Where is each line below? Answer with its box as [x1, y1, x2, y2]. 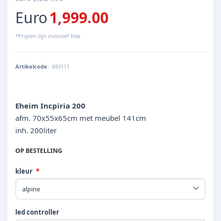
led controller [15, 208, 59, 217]
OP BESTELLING [15, 147, 62, 155]
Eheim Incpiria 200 [15, 101, 85, 111]
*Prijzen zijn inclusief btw [15, 32, 80, 40]
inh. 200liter [15, 125, 57, 136]
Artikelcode [15, 63, 47, 71]
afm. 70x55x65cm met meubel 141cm [15, 113, 146, 123]
